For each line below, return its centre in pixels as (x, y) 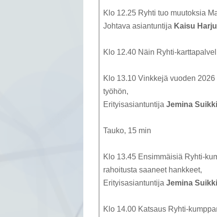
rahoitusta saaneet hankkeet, (153, 170)
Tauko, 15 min (127, 131)
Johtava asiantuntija (139, 26)
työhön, (116, 92)
